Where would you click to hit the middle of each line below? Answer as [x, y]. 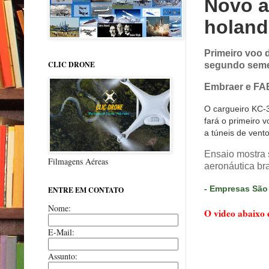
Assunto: [63, 256]
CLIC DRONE [71, 64]
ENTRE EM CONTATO [86, 190]
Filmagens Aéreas [78, 161]
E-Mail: [61, 232]
